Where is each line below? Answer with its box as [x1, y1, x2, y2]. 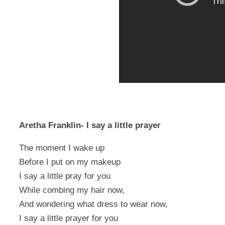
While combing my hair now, [19, 185, 125, 195]
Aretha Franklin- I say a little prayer [19, 121, 161, 131]
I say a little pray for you [19, 171, 110, 181]
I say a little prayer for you [19, 213, 118, 223]
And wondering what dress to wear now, [19, 199, 168, 209]
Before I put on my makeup [19, 157, 121, 167]
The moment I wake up [19, 143, 104, 153]
